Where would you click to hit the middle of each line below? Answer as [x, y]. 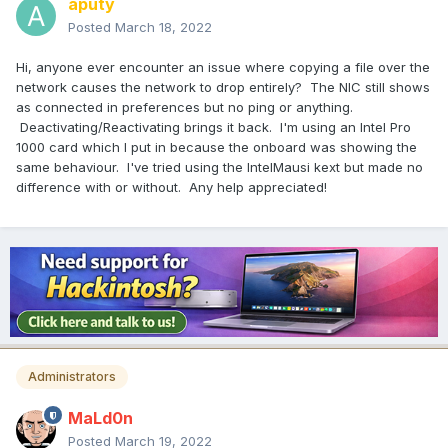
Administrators [72, 377]
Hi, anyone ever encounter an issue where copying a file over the [223, 67]
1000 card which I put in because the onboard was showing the [216, 147]
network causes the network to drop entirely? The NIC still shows [223, 87]
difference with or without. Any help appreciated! [171, 187]
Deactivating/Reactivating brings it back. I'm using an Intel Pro [213, 127]
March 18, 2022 [163, 27]
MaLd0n [100, 418]
